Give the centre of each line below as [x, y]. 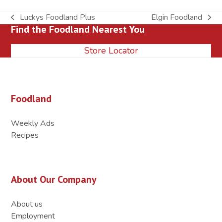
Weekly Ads [33, 123]
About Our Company [54, 179]
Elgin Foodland [177, 17]
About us [27, 204]
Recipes [25, 135]
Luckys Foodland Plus [57, 17]
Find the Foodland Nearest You [78, 29]
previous [25, 23]
